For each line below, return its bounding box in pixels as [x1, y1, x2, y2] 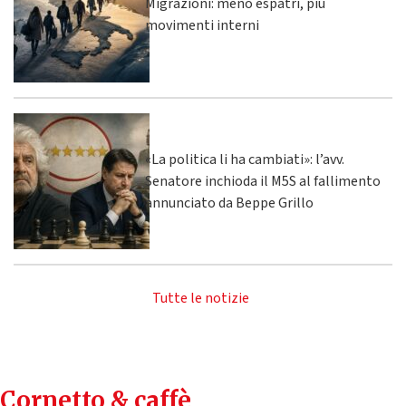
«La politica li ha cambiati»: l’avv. [145, 150, 344, 170]
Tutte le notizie [152, 288, 249, 309]
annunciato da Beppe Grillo [145, 193, 314, 214]
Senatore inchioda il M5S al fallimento [145, 171, 381, 192]
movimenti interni [145, 15, 259, 36]
